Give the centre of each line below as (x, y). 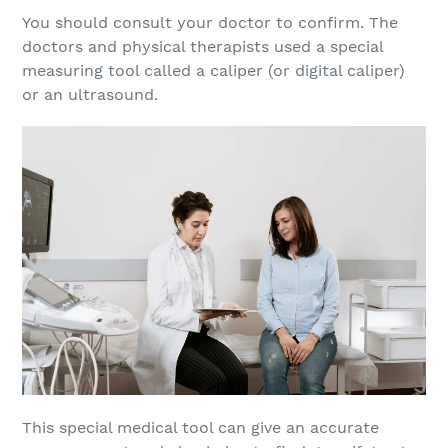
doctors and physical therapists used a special (202, 46)
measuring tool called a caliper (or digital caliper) (213, 70)
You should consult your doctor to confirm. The (210, 22)
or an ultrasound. (90, 94)
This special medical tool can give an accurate (200, 427)
